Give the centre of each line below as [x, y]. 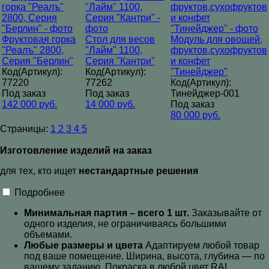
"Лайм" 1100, [114, 50]
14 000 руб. [110, 104]
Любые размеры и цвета [83, 246]
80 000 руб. [195, 115]
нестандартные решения [138, 171]
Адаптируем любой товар [202, 246]
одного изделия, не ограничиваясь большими [125, 224]
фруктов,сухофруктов [219, 50]
